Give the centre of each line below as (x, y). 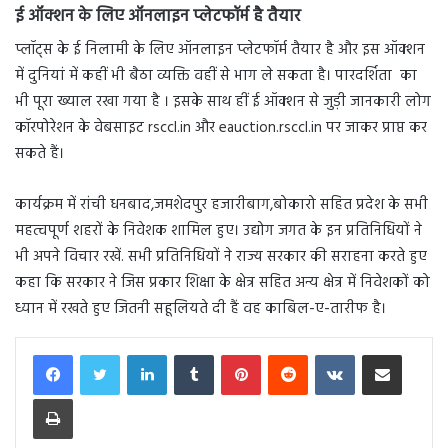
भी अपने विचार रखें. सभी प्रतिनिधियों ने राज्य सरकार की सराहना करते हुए (221, 256)
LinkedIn (189, 353)
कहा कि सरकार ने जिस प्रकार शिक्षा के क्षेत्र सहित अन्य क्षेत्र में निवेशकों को (222, 282)
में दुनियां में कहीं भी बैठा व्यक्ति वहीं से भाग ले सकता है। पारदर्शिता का (216, 75)
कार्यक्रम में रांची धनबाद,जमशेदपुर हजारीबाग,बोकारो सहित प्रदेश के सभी (221, 204)
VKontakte (383, 353)
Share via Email (416, 353)
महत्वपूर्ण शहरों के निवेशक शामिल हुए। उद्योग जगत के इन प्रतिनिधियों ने (218, 230)
